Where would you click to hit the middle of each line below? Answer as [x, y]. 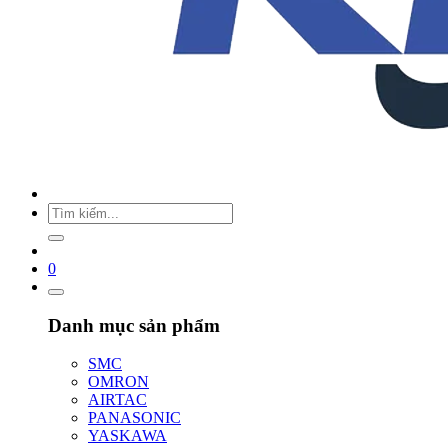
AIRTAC [117, 400]
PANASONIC [134, 418]
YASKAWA [127, 436]
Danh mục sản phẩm [134, 325]
